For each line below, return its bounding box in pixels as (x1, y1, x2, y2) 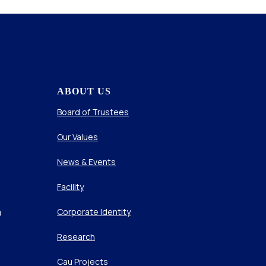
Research (57, 231, 95, 242)
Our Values (57, 131, 98, 142)
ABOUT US (57, 86, 111, 96)
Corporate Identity (57, 206, 131, 217)
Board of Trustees (57, 106, 129, 118)
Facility (57, 181, 84, 192)
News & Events (57, 156, 116, 167)
